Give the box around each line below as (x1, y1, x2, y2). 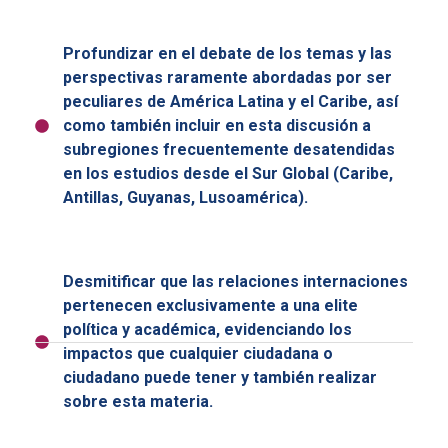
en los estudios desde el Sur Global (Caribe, (62, 164, 393, 184)
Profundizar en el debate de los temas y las (62, 44, 392, 64)
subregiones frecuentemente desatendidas (62, 140, 395, 160)
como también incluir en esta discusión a (62, 116, 371, 136)
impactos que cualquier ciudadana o (62, 344, 333, 364)
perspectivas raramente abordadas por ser (62, 68, 392, 88)
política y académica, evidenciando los (62, 320, 352, 340)
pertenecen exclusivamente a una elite (62, 296, 358, 316)
